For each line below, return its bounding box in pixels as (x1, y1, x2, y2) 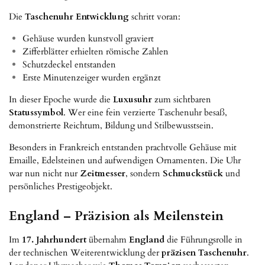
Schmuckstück (163, 167, 223, 179)
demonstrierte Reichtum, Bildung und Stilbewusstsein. (9, 119, 214, 131)
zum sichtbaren (152, 93, 211, 105)
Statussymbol (9, 106, 63, 118)
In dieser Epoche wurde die (9, 93, 113, 105)
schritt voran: (129, 10, 180, 22)
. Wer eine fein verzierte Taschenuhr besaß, (63, 106, 227, 118)
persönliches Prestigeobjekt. (9, 180, 112, 192)
